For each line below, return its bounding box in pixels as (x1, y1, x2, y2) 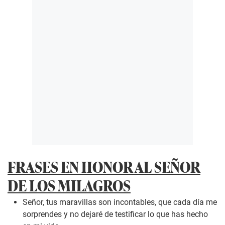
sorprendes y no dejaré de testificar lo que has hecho (23, 209, 208, 219)
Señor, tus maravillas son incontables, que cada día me (23, 197, 217, 207)
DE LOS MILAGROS (8, 174, 131, 196)
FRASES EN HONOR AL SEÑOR (8, 155, 200, 177)
